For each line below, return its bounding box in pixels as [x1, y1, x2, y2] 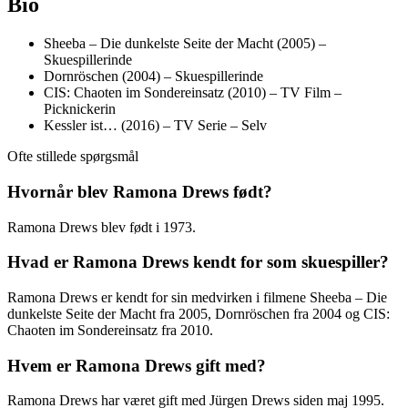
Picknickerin [44, 101, 116, 117]
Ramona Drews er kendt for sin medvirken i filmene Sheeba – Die [7, 289, 387, 305]
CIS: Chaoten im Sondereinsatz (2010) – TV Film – [44, 85, 342, 101]
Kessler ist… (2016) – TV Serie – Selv [44, 117, 267, 134]
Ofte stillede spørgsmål [7, 148, 138, 165]
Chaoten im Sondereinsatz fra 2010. [7, 321, 213, 338]
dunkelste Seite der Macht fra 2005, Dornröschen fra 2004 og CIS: [7, 305, 390, 321]
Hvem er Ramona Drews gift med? [7, 355, 266, 375]
